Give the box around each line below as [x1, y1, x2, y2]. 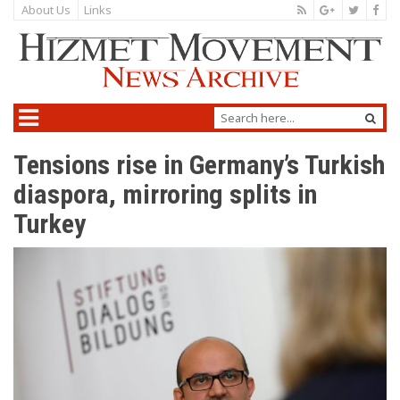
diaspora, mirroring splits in [13, 179, 317, 211]
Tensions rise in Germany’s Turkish [13, 149, 385, 181]
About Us [21, 2, 71, 18]
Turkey [13, 208, 86, 240]
